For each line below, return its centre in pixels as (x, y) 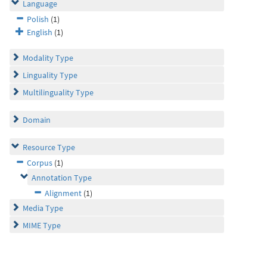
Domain (37, 120)
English (40, 32)
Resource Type (49, 147)
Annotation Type (62, 178)
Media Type (43, 208)
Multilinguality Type (58, 92)
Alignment (63, 193)
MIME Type (42, 225)
